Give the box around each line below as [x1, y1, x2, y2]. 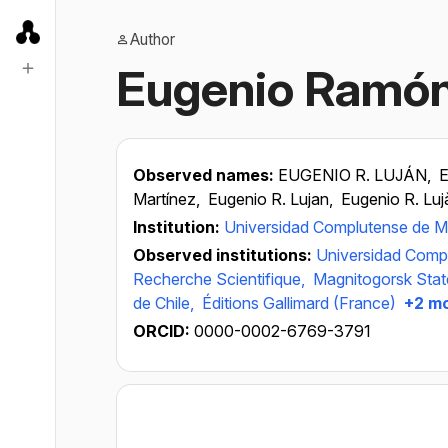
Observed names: [133, 165, 278, 185]
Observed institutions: [133, 245, 316, 265]
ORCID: [133, 321, 194, 341]
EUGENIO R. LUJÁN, [278, 165, 435, 185]
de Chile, [133, 293, 198, 313]
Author [130, 30, 175, 49]
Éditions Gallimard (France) [202, 293, 396, 313]
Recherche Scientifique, [133, 269, 309, 289]
